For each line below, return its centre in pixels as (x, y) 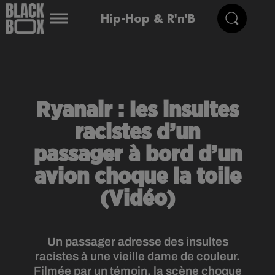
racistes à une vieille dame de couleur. (137, 256)
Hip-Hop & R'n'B (148, 18)
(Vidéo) (137, 199)
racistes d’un (137, 133)
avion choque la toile (137, 177)
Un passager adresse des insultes (137, 242)
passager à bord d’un (137, 155)
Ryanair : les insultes (137, 110)
